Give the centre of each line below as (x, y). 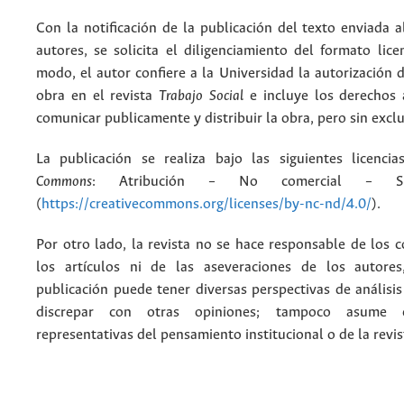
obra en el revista (98, 96)
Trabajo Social (204, 96)
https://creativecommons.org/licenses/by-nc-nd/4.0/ (207, 204)
